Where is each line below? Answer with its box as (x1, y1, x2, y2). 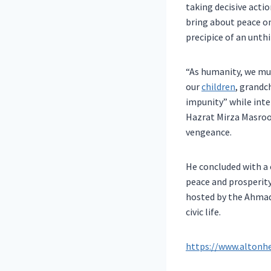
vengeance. (186, 126, 232, 139)
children (201, 80, 235, 93)
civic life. (186, 206, 221, 218)
